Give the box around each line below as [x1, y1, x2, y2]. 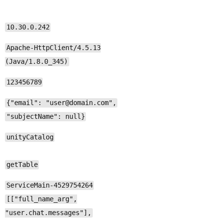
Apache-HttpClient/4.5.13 [6, 44, 101, 52]
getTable [6, 161, 38, 169]
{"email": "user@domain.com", [6, 99, 116, 107]
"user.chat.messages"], [5, 209, 91, 217]
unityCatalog [6, 133, 54, 141]
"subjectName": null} [6, 112, 85, 121]
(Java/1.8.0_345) [5, 57, 68, 66]
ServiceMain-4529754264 [6, 181, 93, 190]
